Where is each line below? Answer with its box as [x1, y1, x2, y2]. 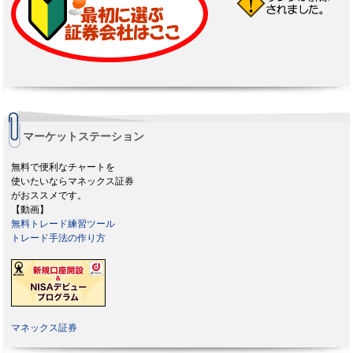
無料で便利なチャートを [11, 162, 116, 173]
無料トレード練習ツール [11, 218, 116, 230]
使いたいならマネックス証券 [11, 176, 135, 188]
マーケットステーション [23, 131, 145, 143]
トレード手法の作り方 [11, 232, 106, 244]
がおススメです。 [11, 190, 87, 202]
